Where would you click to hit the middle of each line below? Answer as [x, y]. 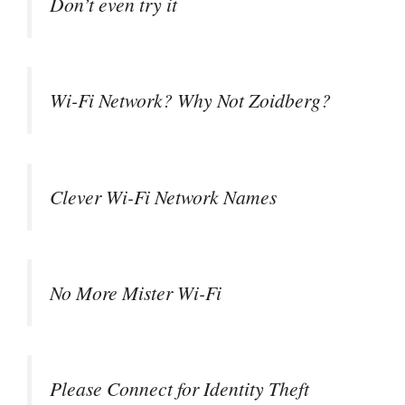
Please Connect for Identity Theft [179, 389]
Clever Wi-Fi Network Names [163, 196]
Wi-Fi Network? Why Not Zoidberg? [190, 100]
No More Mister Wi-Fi [136, 293]
